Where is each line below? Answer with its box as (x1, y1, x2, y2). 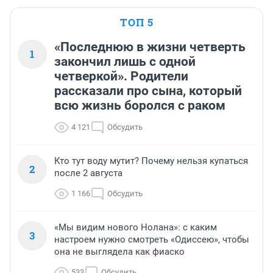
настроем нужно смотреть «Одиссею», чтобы (54, 234, 249, 246)
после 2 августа (54, 168, 122, 179)
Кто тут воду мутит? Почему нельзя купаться (54, 155, 248, 167)
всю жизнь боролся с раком (54, 98, 225, 113)
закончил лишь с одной (54, 54, 196, 69)
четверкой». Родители (54, 69, 188, 84)
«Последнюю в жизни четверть (54, 40, 246, 55)
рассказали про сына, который (54, 83, 242, 99)
